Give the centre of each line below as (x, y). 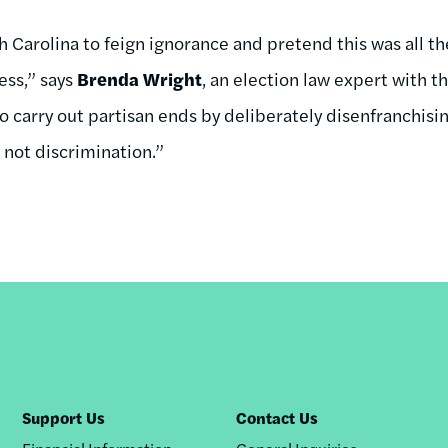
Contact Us (277, 417)
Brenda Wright (140, 78)
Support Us (63, 417)
